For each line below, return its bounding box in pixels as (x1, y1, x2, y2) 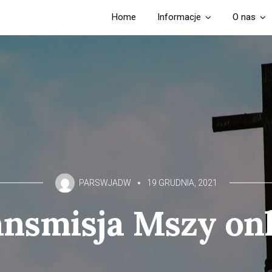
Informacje (157, 12, 201, 22)
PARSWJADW (78, 177, 133, 188)
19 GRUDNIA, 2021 (144, 177, 217, 188)
